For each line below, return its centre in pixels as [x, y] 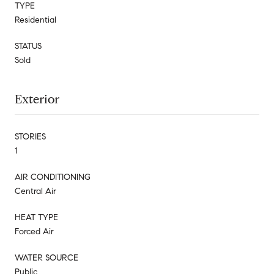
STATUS [28, 46]
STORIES [30, 136]
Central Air [35, 191]
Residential [35, 20]
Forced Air [34, 231]
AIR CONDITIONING [53, 177]
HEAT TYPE [36, 217]
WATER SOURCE [46, 257]
